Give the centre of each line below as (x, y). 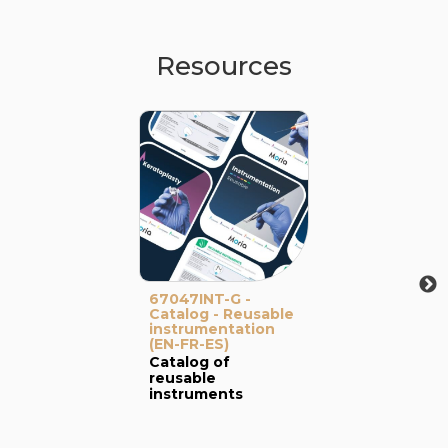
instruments (196, 394)
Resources (224, 66)
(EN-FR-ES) (189, 344)
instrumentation (212, 329)
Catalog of (189, 362)
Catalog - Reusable (221, 314)
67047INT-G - (200, 299)
